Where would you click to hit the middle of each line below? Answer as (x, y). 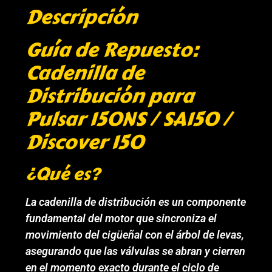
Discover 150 (85, 143)
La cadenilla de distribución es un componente (136, 202)
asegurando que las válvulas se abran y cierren (136, 251)
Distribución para (110, 97)
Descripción (82, 18)
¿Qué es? (63, 174)
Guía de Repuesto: (112, 50)
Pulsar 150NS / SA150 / (128, 120)
